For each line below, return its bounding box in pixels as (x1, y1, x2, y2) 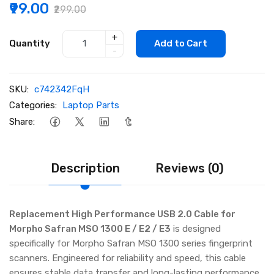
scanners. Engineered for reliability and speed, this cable (9, 252, 246, 264)
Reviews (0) (155, 160, 224, 176)
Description (50, 160, 120, 176)
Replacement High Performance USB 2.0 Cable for (9, 208, 235, 220)
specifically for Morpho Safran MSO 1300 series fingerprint (9, 237, 253, 249)
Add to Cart (154, 38, 207, 50)
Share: (9, 116, 35, 128)
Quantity (9, 38, 50, 50)
